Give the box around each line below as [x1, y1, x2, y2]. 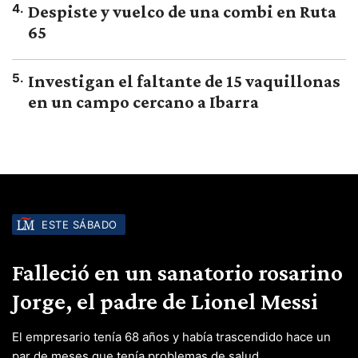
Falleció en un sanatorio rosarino [12, 259, 343, 286]
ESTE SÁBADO [42, 218, 117, 232]
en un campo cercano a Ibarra [28, 92, 259, 113]
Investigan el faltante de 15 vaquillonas [28, 71, 340, 92]
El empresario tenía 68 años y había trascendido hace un [12, 329, 331, 345]
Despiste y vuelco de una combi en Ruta [28, 2, 336, 22]
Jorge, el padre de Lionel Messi [12, 288, 318, 315]
